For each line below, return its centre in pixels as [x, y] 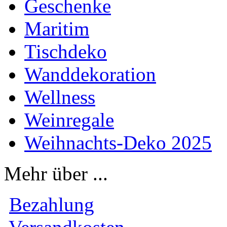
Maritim [57, 29]
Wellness [60, 97]
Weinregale [69, 120]
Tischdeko [66, 51]
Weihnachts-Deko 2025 [118, 143]
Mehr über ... [56, 174]
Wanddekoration [90, 74]
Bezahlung [52, 204]
